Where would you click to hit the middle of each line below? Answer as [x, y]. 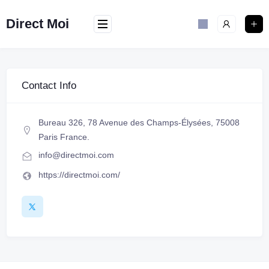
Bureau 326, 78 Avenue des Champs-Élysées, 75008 [139, 122]
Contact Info [49, 86]
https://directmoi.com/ [79, 175]
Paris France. [64, 137]
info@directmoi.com [76, 155]
